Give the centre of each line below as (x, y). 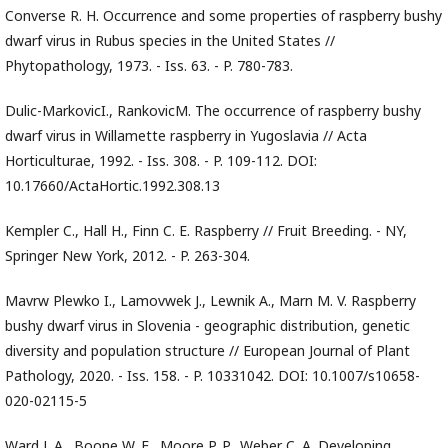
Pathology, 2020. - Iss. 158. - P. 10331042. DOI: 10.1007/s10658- (212, 375)
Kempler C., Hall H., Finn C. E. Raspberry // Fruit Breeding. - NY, (206, 230)
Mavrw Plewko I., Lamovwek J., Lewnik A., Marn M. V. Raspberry (210, 300)
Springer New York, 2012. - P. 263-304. (127, 255)
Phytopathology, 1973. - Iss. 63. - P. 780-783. (149, 65)
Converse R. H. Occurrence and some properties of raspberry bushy (223, 15)
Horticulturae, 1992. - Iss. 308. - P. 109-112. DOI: (161, 160)
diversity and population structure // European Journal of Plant (207, 350)
